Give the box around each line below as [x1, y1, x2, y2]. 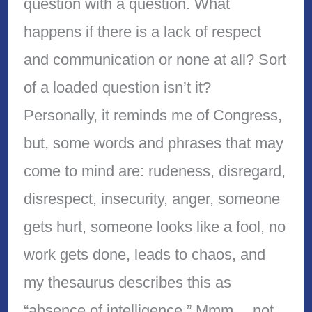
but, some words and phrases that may [23, 134, 283, 152]
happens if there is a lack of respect [23, 22, 261, 40]
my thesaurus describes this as [23, 273, 231, 291]
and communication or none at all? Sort [23, 50, 286, 68]
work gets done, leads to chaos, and [23, 245, 265, 263]
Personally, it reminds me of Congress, [23, 106, 282, 124]
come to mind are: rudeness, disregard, [23, 162, 286, 180]
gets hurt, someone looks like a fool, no [23, 217, 286, 235]
